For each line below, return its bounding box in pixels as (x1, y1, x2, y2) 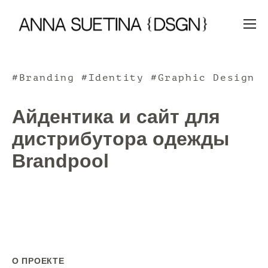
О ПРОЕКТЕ (12, 256, 65, 266)
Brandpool (12, 150, 109, 172)
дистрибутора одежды (12, 128, 229, 150)
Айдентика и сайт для (12, 106, 220, 128)
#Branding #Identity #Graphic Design (12, 72, 255, 84)
